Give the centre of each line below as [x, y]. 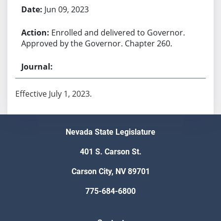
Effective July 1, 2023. [53, 93]
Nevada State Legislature [110, 132]
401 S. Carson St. [110, 152]
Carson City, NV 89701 [110, 172]
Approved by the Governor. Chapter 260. [96, 43]
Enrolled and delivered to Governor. [118, 32]
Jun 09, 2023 [66, 9]
